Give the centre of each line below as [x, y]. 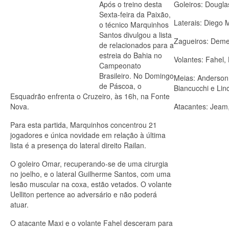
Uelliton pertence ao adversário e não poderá [84, 194]
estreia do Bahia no [131, 55]
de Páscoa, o [120, 86]
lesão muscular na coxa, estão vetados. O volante [91, 184]
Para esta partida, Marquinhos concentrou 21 [84, 125]
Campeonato [120, 65]
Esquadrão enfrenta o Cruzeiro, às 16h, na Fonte [90, 96]
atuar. [19, 204]
